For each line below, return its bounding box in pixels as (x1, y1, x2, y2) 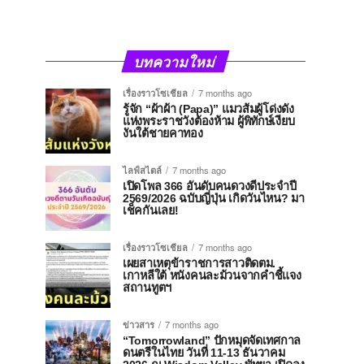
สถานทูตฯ (123, 281, 171, 294)
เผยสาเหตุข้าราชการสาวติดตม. (123, 257, 276, 270)
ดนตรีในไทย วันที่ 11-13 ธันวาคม (123, 346, 285, 359)
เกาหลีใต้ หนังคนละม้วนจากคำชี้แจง (123, 269, 301, 282)
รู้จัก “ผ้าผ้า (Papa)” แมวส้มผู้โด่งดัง (123, 102, 294, 115)
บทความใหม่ (132, 51, 219, 71)
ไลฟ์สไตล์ (123, 163, 162, 176)
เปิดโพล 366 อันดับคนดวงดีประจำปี (123, 180, 297, 193)
